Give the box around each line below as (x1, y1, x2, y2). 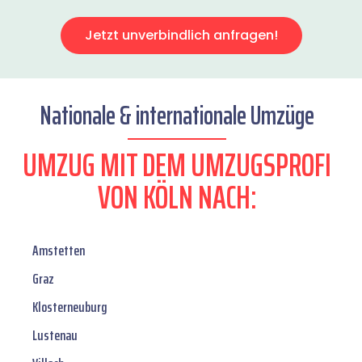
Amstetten (32, 239, 85, 263)
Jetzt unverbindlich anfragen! (84, 26, 278, 45)
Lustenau (32, 324, 78, 347)
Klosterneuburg (32, 296, 107, 319)
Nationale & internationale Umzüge (40, 95, 314, 137)
